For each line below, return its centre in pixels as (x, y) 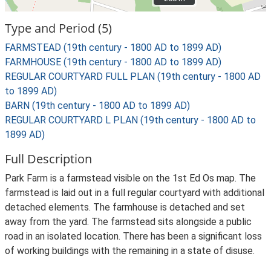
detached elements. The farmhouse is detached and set (125, 207)
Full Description (48, 159)
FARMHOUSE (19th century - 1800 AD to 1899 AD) (113, 62)
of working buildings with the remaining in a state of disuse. (130, 251)
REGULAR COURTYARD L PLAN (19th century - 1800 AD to (130, 120)
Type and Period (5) (58, 28)
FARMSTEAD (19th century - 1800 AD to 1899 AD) (113, 47)
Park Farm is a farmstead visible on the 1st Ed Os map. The (130, 178)
